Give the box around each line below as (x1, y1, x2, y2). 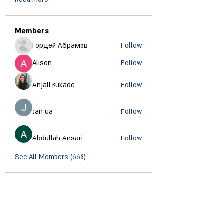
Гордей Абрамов (32, 40, 88, 50)
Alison (32, 58, 52, 68)
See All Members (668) (15, 152, 86, 162)
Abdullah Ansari (32, 133, 82, 143)
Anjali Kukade (32, 80, 75, 90)
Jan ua (32, 107, 53, 116)
